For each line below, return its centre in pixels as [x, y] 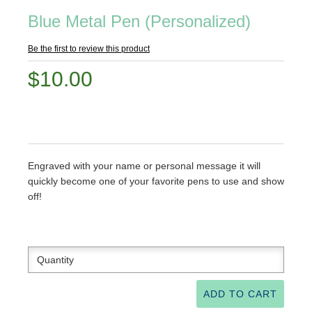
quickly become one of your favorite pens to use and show [156, 181]
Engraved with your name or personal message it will [144, 166]
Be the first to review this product [89, 49]
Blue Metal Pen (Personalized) [139, 21]
